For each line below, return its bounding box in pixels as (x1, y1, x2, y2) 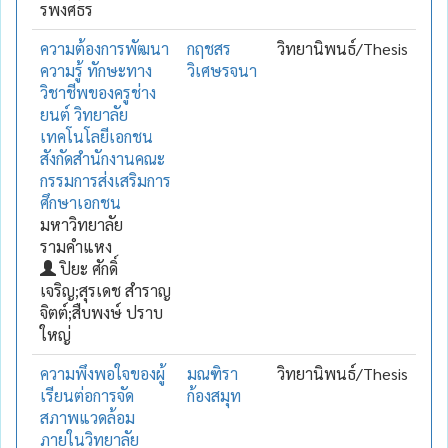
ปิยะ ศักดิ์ (56, 257, 118, 279)
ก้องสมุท (187, 384, 241, 406)
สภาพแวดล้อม (40, 406, 135, 428)
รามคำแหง (40, 235, 112, 257)
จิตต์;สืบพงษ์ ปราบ (40, 301, 163, 323)
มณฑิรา (187, 362, 238, 384)
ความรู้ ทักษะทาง (40, 59, 152, 81)
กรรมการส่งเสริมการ (40, 169, 171, 191)
